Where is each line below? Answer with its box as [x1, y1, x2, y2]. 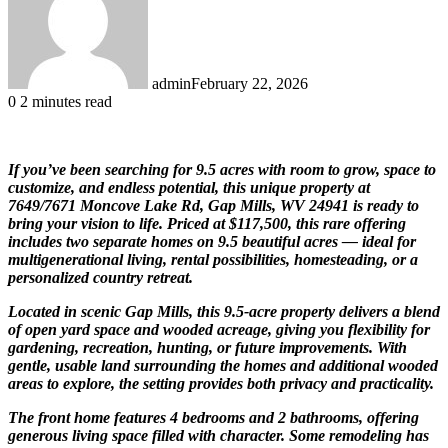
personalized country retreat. [8, 268, 193, 286]
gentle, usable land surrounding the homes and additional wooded [8, 356, 438, 374]
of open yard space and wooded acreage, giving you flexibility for [8, 320, 430, 338]
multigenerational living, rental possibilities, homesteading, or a [8, 250, 418, 268]
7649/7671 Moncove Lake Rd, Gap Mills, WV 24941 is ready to [8, 196, 419, 214]
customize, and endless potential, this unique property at [8, 178, 370, 196]
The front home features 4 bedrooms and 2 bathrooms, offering [8, 408, 419, 426]
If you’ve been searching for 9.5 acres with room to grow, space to [8, 160, 436, 178]
